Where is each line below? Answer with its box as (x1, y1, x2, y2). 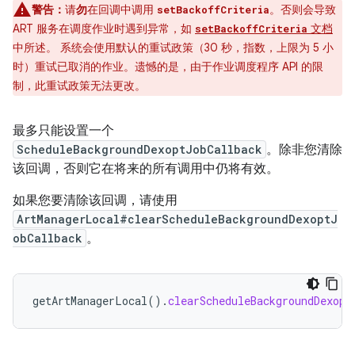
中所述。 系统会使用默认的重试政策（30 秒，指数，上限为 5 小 (13, 40, 334, 55)
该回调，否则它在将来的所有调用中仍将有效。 (13, 161, 279, 177)
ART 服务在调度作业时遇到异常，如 (13, 21, 195, 36)
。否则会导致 (269, 2, 336, 17)
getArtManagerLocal (32, 293, 147, 308)
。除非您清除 (266, 142, 342, 158)
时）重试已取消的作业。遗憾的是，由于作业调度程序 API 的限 (13, 59, 323, 74)
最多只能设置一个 (13, 123, 114, 139)
